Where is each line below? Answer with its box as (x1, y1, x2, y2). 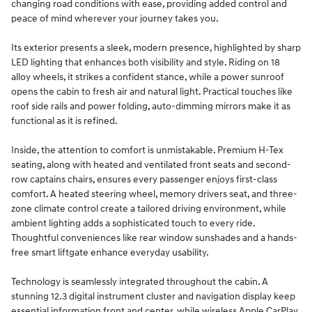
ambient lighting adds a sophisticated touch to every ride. (11, 217, 255, 229)
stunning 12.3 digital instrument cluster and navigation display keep (11, 290, 295, 302)
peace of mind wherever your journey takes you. (11, 12, 219, 24)
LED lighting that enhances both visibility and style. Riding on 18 (11, 56, 280, 68)
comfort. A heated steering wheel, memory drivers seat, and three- (11, 187, 297, 200)
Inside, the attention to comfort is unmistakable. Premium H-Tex (11, 143, 283, 156)
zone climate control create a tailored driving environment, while (11, 202, 286, 214)
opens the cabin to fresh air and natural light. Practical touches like (11, 85, 292, 97)
